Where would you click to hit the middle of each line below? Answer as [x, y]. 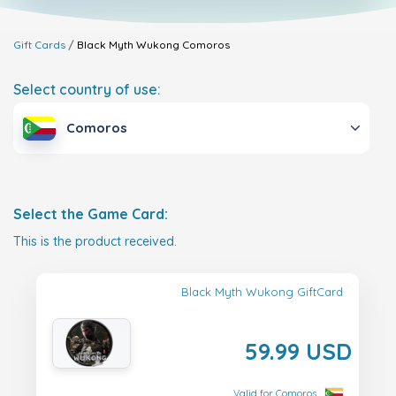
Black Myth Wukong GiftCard [262, 292]
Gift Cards [39, 45]
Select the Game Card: [91, 214]
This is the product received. [95, 242]
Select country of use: [87, 89]
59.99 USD [298, 351]
